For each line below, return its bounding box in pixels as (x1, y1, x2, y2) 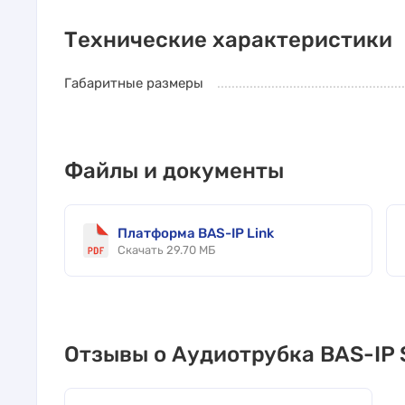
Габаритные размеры (64, 75, 203, 91)
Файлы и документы (64, 158, 284, 184)
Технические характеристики (64, 27, 392, 52)
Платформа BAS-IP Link (118, 225, 274, 241)
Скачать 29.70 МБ (118, 243, 215, 257)
